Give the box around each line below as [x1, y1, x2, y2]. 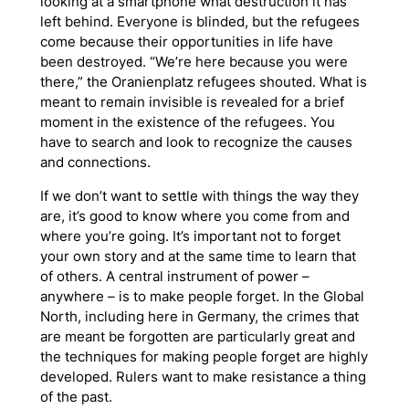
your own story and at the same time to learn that [39, 247, 356, 265]
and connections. [39, 153, 151, 171]
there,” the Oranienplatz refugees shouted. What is [39, 73, 367, 90]
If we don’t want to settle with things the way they [39, 187, 359, 204]
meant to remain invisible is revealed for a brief [39, 93, 344, 110]
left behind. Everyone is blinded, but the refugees [39, 13, 360, 30]
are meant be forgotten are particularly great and [39, 328, 355, 345]
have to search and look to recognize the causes [39, 133, 352, 151]
